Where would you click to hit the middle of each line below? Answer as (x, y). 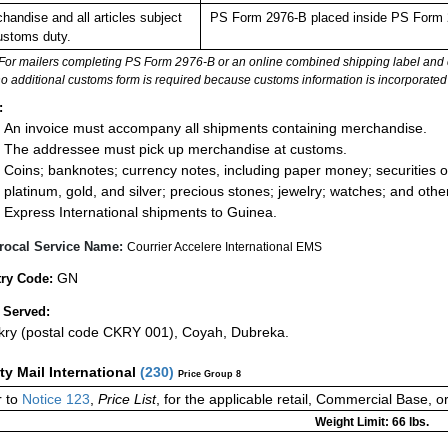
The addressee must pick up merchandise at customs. (175, 148)
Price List (127, 399)
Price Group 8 (209, 374)
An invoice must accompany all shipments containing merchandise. (215, 127)
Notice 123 (54, 399)
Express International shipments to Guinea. (140, 211)
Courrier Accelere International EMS (224, 247)
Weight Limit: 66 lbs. (371, 422)
